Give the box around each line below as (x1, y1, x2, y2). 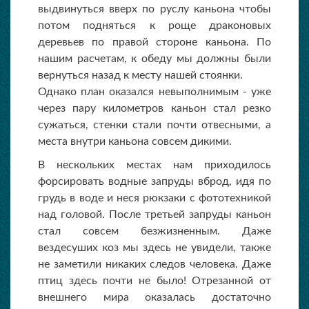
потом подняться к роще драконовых (38, 20, 271, 31)
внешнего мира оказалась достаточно (38, 292, 271, 303)
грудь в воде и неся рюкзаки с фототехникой (38, 192, 271, 203)
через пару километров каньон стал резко (38, 103, 271, 114)
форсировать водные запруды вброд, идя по (38, 176, 271, 187)
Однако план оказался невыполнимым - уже (38, 86, 271, 97)
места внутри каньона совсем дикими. (38, 136, 232, 147)
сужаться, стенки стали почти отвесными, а (38, 119, 271, 130)
